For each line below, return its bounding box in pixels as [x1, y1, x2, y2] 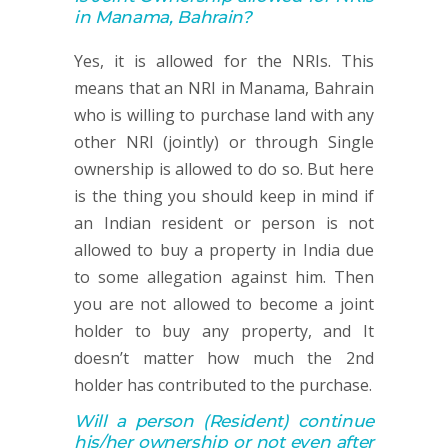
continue [297, 411, 374, 431]
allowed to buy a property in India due [74, 239, 374, 261]
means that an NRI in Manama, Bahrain [74, 77, 374, 99]
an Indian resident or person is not [74, 212, 374, 234]
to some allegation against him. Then [74, 266, 374, 288]
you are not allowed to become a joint [74, 293, 374, 315]
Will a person [74, 411, 194, 431]
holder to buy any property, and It [74, 320, 374, 342]
